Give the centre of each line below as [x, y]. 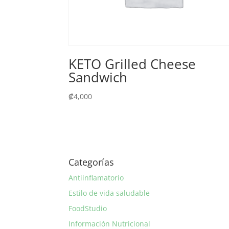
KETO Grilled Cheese [132, 64]
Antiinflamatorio [96, 177]
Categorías [91, 162]
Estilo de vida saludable [109, 193]
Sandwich [98, 77]
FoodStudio [88, 208]
